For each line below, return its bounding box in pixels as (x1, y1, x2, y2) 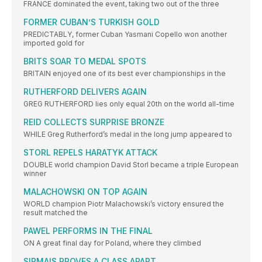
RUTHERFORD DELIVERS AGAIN (23, 87, 147, 97)
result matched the (23, 208, 88, 218)
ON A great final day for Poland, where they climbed (23, 239, 201, 248)
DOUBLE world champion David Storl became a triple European (23, 160, 239, 170)
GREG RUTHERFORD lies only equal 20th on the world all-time (23, 99, 235, 109)
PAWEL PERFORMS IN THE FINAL (23, 226, 153, 236)
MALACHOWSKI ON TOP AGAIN (23, 187, 147, 197)
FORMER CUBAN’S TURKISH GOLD (23, 17, 160, 27)
